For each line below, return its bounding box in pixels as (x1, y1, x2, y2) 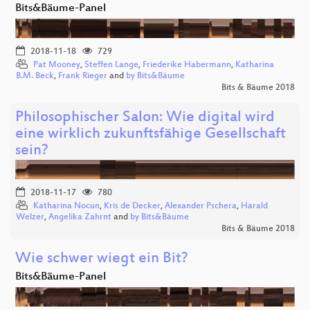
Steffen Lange (84, 60, 138, 71)
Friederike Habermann (143, 60, 231, 71)
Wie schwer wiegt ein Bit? (15, 250, 188, 268)
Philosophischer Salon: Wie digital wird (15, 109, 275, 127)
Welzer (16, 212, 44, 223)
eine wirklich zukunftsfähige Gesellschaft (15, 126, 286, 144)
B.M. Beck (16, 71, 54, 82)
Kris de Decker (104, 201, 161, 212)
